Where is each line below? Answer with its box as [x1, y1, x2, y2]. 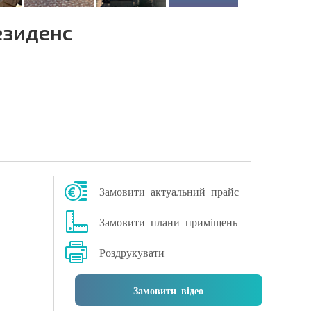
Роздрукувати [99, 246, 165, 258]
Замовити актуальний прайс [99, 185, 239, 197]
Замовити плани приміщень [99, 216, 237, 228]
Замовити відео [133, 285, 204, 296]
